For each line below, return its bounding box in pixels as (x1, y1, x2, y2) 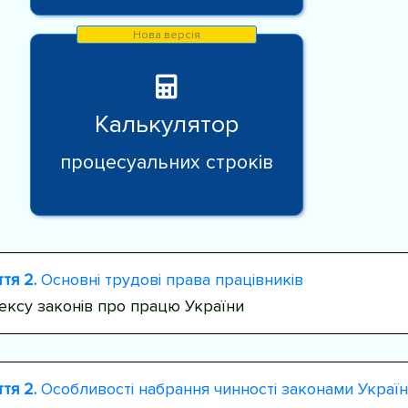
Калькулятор (95, 108, 240, 139)
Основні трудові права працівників (36, 269, 303, 290)
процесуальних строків (60, 149, 274, 174)
